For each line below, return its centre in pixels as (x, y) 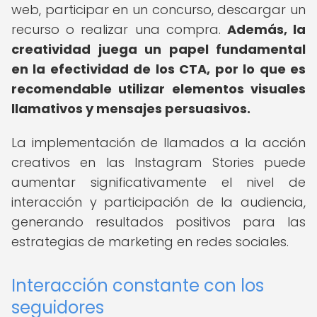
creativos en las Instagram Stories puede (158, 162)
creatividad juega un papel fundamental (158, 49)
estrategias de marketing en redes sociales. (150, 242)
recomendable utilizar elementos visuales (158, 89)
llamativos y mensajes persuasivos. (131, 109)
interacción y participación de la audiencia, (158, 202)
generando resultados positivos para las (158, 222)
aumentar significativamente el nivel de (158, 182)
